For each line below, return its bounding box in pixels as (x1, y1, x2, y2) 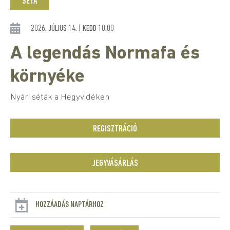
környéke (10, 68, 85, 86)
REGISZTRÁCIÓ (93, 124, 137, 134)
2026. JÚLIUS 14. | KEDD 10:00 (31, 24, 114, 33)
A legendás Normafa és (10, 45, 200, 63)
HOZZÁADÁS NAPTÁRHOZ (35, 200, 104, 209)
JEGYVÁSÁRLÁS (92, 159, 138, 168)
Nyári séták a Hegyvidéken (10, 93, 109, 102)
